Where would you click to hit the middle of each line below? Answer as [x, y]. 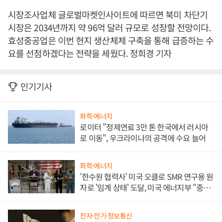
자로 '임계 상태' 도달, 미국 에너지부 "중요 [145, 188]
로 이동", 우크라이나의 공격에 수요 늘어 [143, 138]
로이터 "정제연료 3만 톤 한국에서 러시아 [144, 127]
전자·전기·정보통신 [106, 216]
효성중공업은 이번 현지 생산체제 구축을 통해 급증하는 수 [111, 40]
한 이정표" [97, 198]
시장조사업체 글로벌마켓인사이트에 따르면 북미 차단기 [108, 14]
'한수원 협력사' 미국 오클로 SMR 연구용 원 [147, 177]
